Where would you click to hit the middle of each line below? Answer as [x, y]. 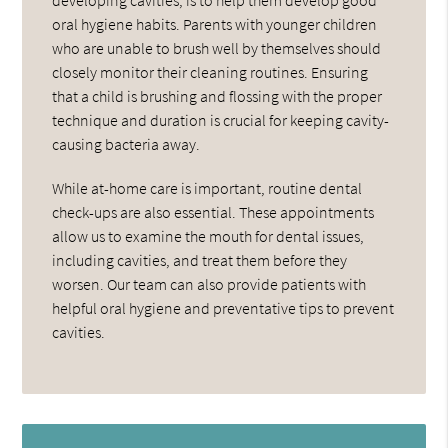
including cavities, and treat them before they [200, 259]
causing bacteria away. [126, 143]
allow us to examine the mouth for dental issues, [208, 235]
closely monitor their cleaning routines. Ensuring [210, 71]
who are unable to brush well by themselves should [217, 47]
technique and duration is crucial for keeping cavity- [221, 119]
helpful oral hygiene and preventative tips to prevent [223, 307]
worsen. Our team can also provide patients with [209, 283]
